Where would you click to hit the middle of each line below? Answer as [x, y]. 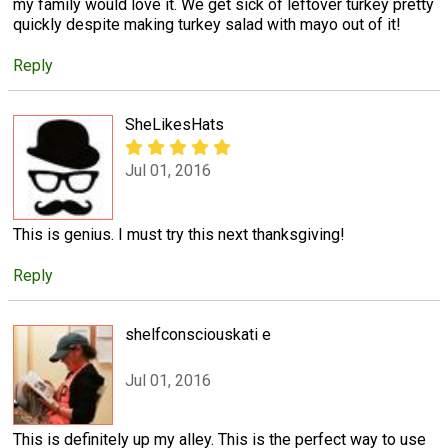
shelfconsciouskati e [198, 334]
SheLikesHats [174, 124]
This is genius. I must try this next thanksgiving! [179, 234]
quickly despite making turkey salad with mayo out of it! [207, 24]
